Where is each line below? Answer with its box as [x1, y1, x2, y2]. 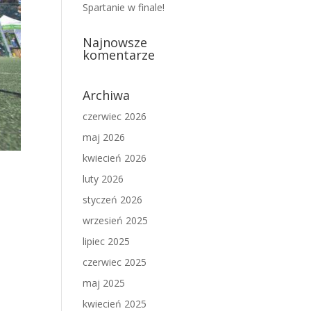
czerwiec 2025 [83, 255, 147, 269]
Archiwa [83, 87, 131, 103]
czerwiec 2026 [83, 110, 147, 123]
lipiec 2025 [83, 235, 131, 248]
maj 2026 [83, 131, 126, 144]
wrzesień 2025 [83, 214, 149, 227]
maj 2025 [83, 276, 126, 289]
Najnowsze [83, 34, 148, 51]
